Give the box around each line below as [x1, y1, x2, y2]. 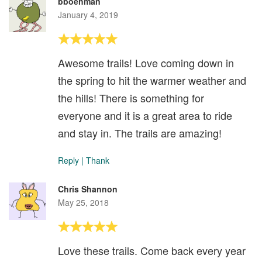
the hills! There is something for [58, 90, 204, 106]
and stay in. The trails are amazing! [58, 125, 222, 141]
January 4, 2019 [58, 9, 118, 21]
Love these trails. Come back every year [58, 243, 246, 258]
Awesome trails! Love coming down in [58, 55, 234, 71]
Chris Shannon [58, 183, 118, 195]
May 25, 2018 [58, 196, 109, 209]
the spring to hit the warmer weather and [58, 73, 246, 88]
